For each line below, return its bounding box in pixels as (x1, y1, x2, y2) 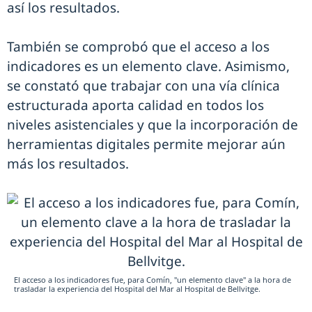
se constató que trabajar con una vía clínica (7, 77, 280, 95)
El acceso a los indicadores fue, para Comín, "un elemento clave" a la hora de (14, 274, 291, 286)
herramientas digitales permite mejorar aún (7, 135, 286, 154)
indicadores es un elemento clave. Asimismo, (7, 57, 290, 76)
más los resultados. (7, 155, 129, 173)
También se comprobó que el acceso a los (7, 38, 270, 56)
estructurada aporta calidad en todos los (7, 96, 264, 115)
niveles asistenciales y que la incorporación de (7, 116, 298, 134)
